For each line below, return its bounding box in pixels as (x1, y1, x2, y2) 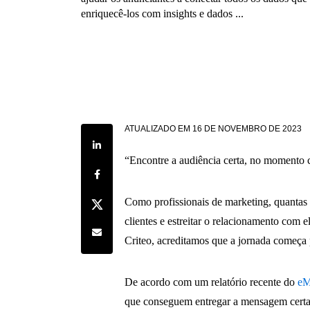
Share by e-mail (89, 224, 147, 235)
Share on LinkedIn (89, 137, 158, 148)
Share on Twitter (89, 195, 149, 206)
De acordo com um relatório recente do (125, 276, 298, 289)
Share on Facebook (89, 166, 160, 177)
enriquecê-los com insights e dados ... (81, 7, 244, 19)
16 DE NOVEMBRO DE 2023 (192, 124, 302, 134)
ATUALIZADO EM (125, 124, 191, 134)
